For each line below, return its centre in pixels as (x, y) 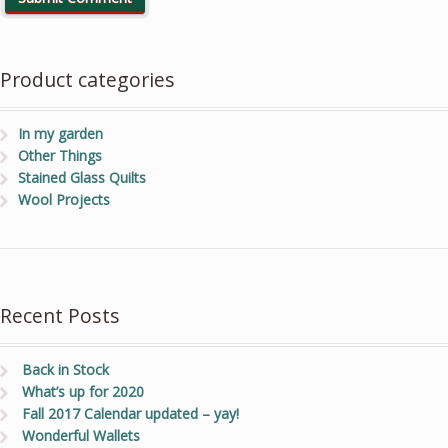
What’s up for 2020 (82, 391)
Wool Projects (63, 200)
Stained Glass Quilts (81, 178)
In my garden (60, 134)
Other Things (59, 156)
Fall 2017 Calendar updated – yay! (130, 413)
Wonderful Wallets (80, 435)
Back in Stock (65, 369)
